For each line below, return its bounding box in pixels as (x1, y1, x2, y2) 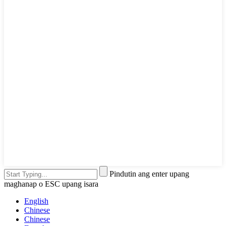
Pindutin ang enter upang (109, 169, 189, 178)
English (24, 196, 48, 205)
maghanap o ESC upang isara (4, 179, 98, 188)
